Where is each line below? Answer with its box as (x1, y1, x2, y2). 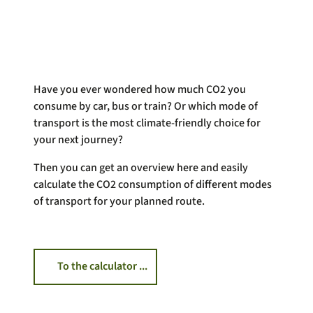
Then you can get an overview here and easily (34, 159, 248, 175)
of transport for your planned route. (34, 193, 205, 209)
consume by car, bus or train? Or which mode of (34, 98, 258, 114)
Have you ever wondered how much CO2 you (34, 81, 246, 97)
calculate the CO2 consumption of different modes (34, 176, 272, 192)
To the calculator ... (57, 259, 147, 275)
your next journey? (34, 131, 123, 147)
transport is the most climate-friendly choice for (34, 115, 261, 131)
